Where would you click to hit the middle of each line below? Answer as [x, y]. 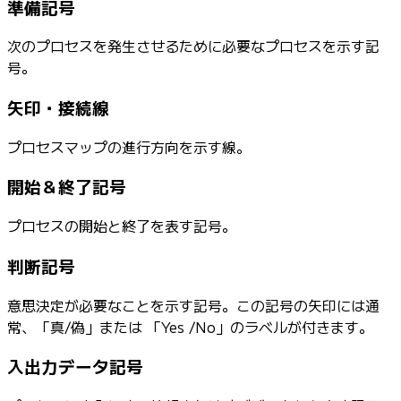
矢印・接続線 [58, 107]
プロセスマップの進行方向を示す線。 [129, 146]
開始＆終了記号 [67, 186]
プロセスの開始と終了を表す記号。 [122, 226]
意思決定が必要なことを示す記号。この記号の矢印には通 [193, 305]
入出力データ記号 [75, 366]
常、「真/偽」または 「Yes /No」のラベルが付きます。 [190, 326]
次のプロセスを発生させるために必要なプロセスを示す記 [193, 46]
